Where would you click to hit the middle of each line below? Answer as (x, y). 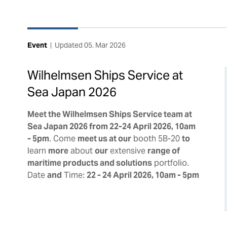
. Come (63, 138)
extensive (127, 150)
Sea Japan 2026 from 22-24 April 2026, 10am (111, 126)
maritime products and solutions (89, 163)
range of (163, 150)
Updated (69, 45)
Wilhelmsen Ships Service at (105, 75)
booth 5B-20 (156, 138)
